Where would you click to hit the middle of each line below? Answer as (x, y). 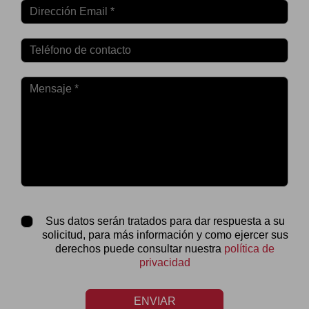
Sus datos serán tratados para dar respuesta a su (165, 221)
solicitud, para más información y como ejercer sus (165, 235)
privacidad (165, 262)
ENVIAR (154, 301)
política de (249, 248)
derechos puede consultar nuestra (140, 248)
